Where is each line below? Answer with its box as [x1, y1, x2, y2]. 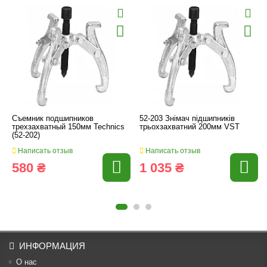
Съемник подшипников [12, 114, 94, 123]
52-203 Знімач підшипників [139, 114, 235, 123]
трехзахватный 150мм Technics [12, 122, 125, 131]
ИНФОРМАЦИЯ [19, 241, 85, 251]
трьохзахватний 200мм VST [139, 122, 240, 131]
